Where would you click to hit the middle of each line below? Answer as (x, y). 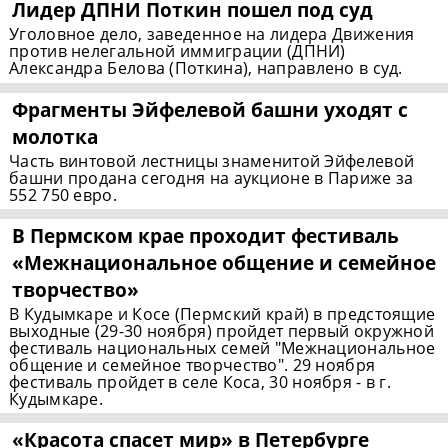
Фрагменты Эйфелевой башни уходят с (210, 110)
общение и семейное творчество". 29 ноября (192, 365)
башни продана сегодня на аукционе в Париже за (211, 178)
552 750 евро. (63, 195)
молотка (55, 137)
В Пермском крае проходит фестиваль (206, 236)
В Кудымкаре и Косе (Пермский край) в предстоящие (222, 314)
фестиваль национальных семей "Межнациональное (222, 348)
